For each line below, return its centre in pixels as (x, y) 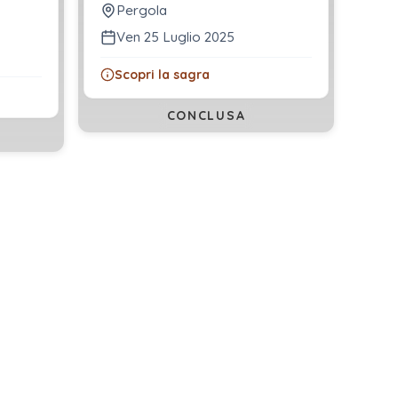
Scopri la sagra (162, 75)
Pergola (142, 11)
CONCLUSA (206, 116)
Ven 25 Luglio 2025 (175, 37)
